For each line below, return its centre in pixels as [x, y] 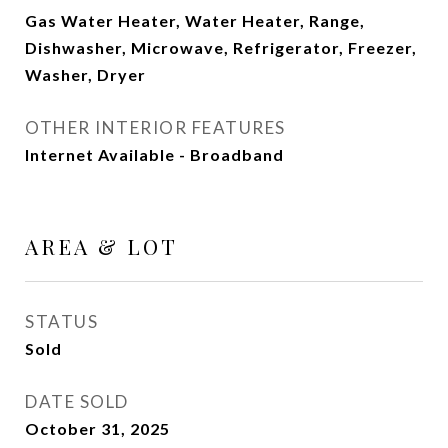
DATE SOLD [77, 401]
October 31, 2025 [97, 428]
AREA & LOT [101, 246]
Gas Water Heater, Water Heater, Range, [195, 20]
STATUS [61, 321]
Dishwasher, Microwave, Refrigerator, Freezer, [221, 47]
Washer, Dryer [85, 74]
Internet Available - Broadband [154, 154]
